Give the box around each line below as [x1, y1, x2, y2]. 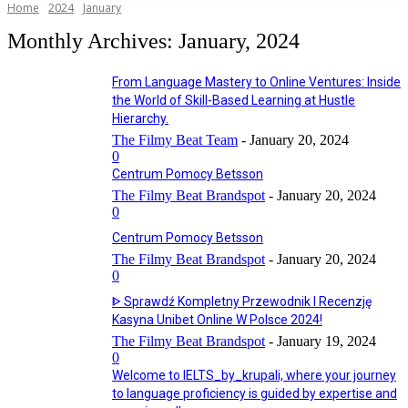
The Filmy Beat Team [112, 132, 238, 148]
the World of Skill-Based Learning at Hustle [112, 93, 355, 107]
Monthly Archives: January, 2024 [7, 29, 300, 53]
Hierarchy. [112, 111, 168, 126]
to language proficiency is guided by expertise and [112, 386, 397, 401]
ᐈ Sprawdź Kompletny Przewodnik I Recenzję [112, 294, 372, 309]
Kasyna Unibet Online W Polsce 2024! [112, 312, 322, 327]
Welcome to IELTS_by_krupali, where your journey [112, 368, 396, 382]
